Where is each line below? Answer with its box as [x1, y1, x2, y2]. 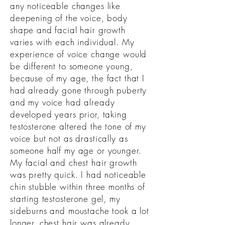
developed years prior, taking [10, 108, 127, 120]
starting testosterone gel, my [10, 193, 121, 204]
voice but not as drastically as [10, 133, 128, 144]
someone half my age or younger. [10, 145, 142, 156]
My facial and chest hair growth [10, 157, 137, 168]
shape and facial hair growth [10, 24, 126, 36]
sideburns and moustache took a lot [10, 205, 149, 216]
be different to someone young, [10, 60, 133, 72]
